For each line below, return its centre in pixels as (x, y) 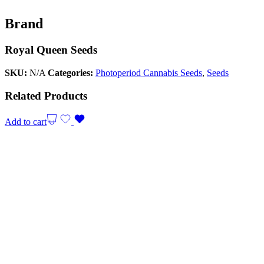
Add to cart (26, 122)
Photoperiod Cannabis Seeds (149, 72)
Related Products (46, 95)
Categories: (70, 72)
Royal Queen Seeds (51, 50)
